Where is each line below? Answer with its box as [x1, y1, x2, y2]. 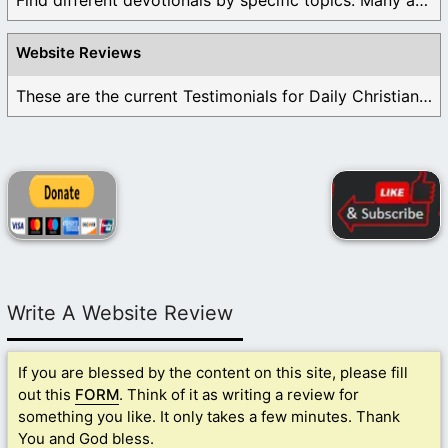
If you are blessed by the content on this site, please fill [18, 363, 408, 383]
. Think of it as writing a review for [119, 385, 359, 405]
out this [18, 385, 75, 405]
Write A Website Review [7, 301, 233, 326]
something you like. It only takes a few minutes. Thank [18, 407, 400, 427]
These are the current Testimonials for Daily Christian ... [419, 86, 432, 107]
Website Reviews [16, 43, 141, 63]
